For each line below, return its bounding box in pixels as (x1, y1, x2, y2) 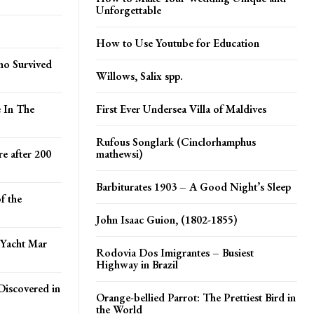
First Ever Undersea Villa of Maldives (96, 101, 266, 116)
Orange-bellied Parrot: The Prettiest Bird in (96, 289, 296, 305)
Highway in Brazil (96, 257, 178, 272)
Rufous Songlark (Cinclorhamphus (96, 134, 256, 149)
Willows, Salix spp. (96, 68, 183, 83)
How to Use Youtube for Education (96, 35, 259, 50)
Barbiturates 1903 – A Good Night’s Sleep (96, 179, 291, 194)
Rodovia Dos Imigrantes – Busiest (96, 245, 254, 260)
